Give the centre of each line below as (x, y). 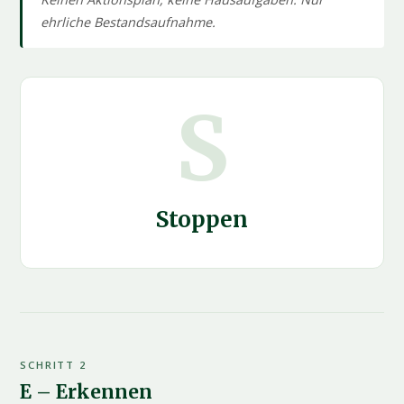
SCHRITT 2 (53, 365)
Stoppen (202, 220)
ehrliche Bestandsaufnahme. (129, 23)
